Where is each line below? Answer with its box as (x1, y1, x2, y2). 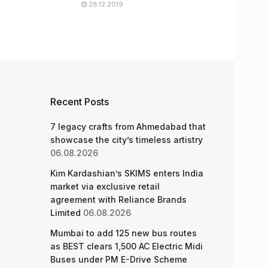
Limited (50, 208, 81, 218)
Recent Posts (50, 96, 109, 108)
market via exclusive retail (50, 181, 160, 191)
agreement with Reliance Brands (50, 194, 187, 205)
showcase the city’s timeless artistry (50, 135, 203, 145)
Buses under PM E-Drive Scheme (50, 254, 187, 264)
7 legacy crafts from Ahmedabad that (50, 121, 206, 132)
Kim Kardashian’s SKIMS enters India (50, 168, 203, 178)
